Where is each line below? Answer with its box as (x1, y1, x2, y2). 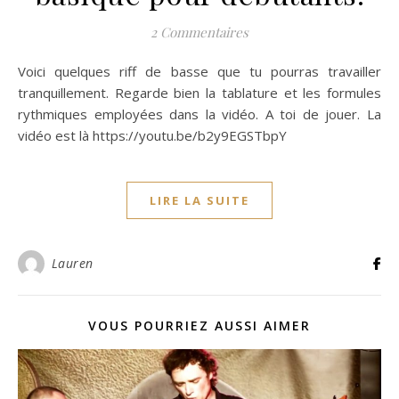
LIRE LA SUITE (150, 192, 249, 209)
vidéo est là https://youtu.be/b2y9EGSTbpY (18, 126, 287, 145)
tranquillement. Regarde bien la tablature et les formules (18, 84, 381, 102)
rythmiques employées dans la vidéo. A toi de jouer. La (18, 105, 381, 124)
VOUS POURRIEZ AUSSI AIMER (88, 317, 311, 335)
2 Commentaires (151, 23, 248, 42)
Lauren (51, 255, 94, 273)
